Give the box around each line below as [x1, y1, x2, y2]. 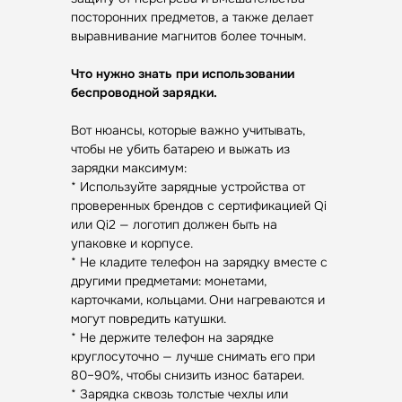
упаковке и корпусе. [71, 235, 197, 251]
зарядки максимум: [71, 160, 187, 176]
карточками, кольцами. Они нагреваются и [71, 292, 325, 308]
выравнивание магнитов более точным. [71, 28, 310, 44]
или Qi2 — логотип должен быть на [71, 216, 277, 232]
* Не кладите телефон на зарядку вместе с [71, 254, 328, 270]
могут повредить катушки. [71, 310, 226, 327]
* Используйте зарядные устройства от [71, 179, 305, 195]
